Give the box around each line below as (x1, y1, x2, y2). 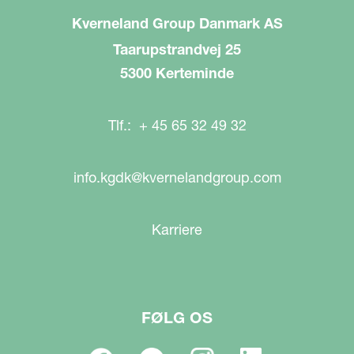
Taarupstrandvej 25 (113, 40, 241, 58)
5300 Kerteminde (120, 64, 234, 82)
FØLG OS (141, 308, 213, 327)
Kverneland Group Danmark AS (71, 14, 283, 32)
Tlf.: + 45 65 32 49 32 (107, 116, 247, 134)
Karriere (152, 220, 202, 239)
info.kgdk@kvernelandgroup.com (73, 168, 281, 186)
